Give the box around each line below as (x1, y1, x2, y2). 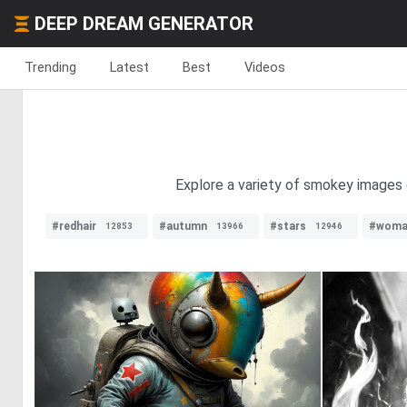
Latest (110, 59, 149, 75)
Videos (244, 59, 285, 75)
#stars (270, 220, 306, 233)
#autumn (159, 220, 207, 233)
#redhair (52, 220, 96, 233)
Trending (25, 59, 76, 75)
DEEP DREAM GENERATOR (35, 13, 253, 35)
